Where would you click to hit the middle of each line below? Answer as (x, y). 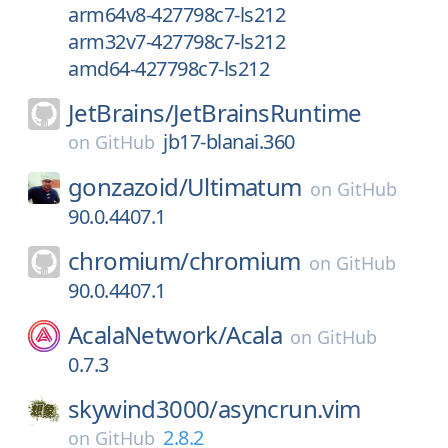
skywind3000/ (143, 408)
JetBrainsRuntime (267, 112)
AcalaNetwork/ (147, 334)
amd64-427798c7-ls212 (168, 68)
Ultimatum (244, 186)
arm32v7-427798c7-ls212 (176, 41)
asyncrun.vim (289, 408)
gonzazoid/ (127, 186)
